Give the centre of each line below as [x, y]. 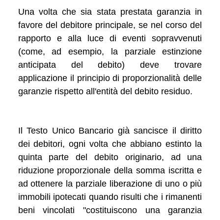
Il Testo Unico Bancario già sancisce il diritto [110, 130]
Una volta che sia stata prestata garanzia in [110, 12]
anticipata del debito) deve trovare [110, 65]
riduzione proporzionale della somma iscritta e [110, 170]
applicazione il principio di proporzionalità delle [110, 78]
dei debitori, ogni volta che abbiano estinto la [110, 144]
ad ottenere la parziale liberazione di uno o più [110, 183]
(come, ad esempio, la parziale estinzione [110, 51]
